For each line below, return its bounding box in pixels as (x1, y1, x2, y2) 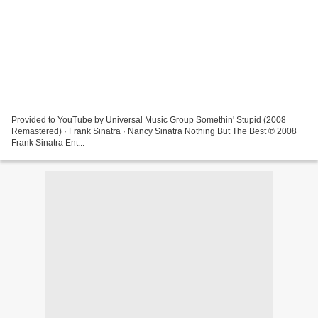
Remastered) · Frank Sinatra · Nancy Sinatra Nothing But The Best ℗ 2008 (11, 126, 297, 136)
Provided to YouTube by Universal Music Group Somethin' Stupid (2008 (11, 114, 286, 125)
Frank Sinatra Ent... (11, 137, 84, 148)
